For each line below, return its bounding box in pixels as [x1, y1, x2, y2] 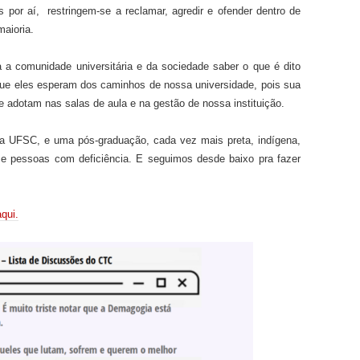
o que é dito [243, 59, 301, 72]
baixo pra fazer [229, 152, 301, 165]
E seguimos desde [136, 152, 230, 165]
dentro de [256, 4, 301, 17]
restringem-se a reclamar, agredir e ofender [47, 4, 256, 17]
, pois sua [254, 78, 301, 91]
